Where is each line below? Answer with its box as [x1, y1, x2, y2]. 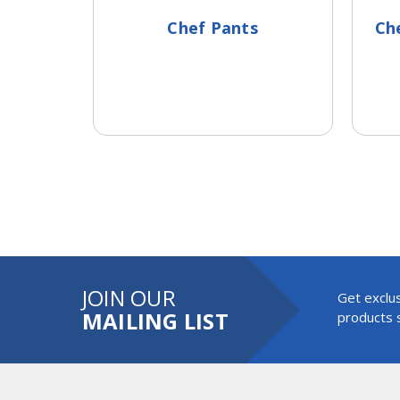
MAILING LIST [81, 306, 229, 336]
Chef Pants [167, 17, 258, 38]
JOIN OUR [81, 283, 176, 312]
